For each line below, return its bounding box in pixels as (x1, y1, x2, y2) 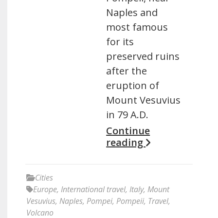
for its (106, 35, 134, 48)
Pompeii (116, 196, 144, 206)
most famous (106, 20, 168, 34)
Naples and (106, 6, 158, 19)
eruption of (106, 79, 160, 92)
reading (106, 136, 146, 149)
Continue (106, 124, 150, 137)
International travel (61, 184, 126, 195)
